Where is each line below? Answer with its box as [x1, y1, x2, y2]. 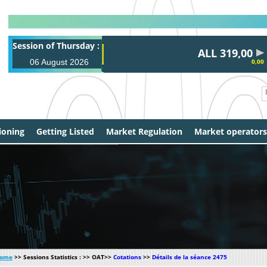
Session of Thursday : [13, 40, 100, 51]
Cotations [113, 253, 141, 262]
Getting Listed [36, 126, 94, 137]
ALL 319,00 [184, 46, 240, 60]
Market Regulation [106, 126, 182, 137]
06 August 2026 [29, 57, 89, 67]
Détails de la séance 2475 [152, 253, 227, 262]
